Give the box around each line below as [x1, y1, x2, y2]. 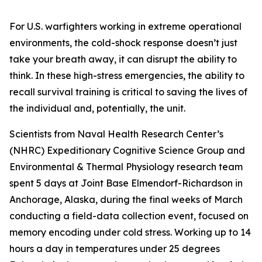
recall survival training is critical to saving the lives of [9, 86, 247, 98]
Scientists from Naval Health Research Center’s [9, 128, 223, 140]
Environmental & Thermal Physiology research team [9, 161, 243, 173]
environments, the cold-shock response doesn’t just [9, 37, 237, 49]
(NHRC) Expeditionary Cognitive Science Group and [9, 144, 245, 156]
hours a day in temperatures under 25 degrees [9, 243, 220, 254]
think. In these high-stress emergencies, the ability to [9, 70, 244, 81]
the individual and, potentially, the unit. [9, 102, 185, 114]
